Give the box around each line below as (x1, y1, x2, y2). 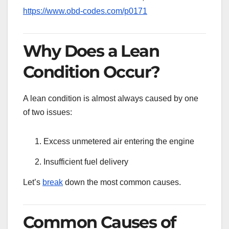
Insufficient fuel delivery (43, 157, 128, 166)
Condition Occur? (23, 62, 160, 82)
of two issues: (23, 108, 72, 117)
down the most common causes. (63, 177, 181, 187)
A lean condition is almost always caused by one (23, 94, 198, 103)
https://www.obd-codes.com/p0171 (23, 7, 147, 16)
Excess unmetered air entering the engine (43, 137, 194, 146)
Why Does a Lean (23, 41, 159, 61)
